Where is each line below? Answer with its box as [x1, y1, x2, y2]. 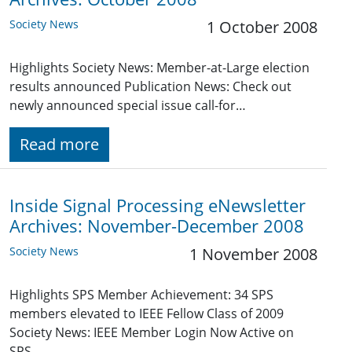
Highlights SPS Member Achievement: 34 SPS [9, 286, 273, 304]
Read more [20, 134, 99, 156]
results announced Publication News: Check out [9, 78, 291, 96]
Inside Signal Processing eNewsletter [9, 194, 306, 218]
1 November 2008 [189, 244, 317, 266]
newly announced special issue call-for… [9, 97, 246, 115]
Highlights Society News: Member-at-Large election [9, 59, 310, 77]
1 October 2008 [207, 16, 317, 38]
